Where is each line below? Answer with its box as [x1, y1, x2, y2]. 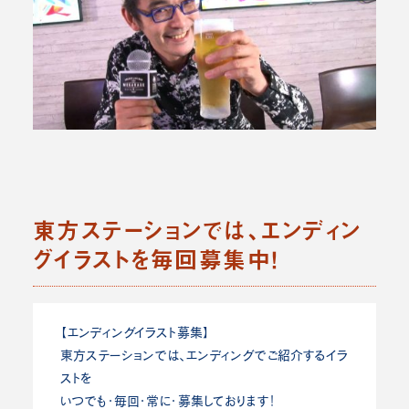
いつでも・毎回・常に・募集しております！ [60, 393, 276, 407]
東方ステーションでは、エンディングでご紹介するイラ [60, 348, 349, 362]
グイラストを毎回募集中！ [33, 242, 279, 277]
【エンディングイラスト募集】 [60, 325, 209, 339]
